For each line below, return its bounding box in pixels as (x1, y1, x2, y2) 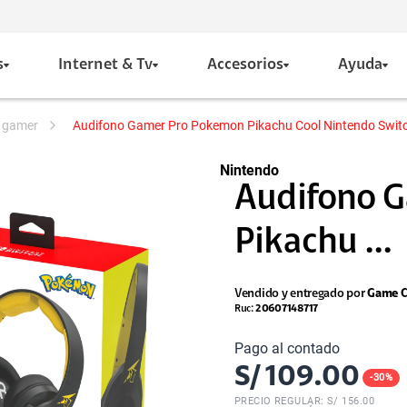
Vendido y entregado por (233, 288, 365, 301)
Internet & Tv (58, 57, 153, 74)
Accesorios (207, 57, 283, 74)
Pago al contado (233, 340, 340, 357)
